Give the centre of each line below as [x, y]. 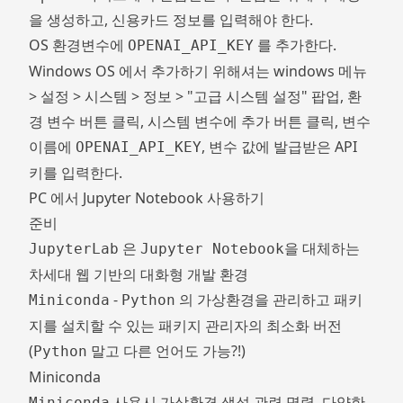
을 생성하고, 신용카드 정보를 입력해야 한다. [171, 20]
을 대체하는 [322, 248]
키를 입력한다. [76, 173]
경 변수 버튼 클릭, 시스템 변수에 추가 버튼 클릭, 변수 [200, 121]
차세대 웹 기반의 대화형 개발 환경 [139, 274]
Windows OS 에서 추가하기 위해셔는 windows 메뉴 [198, 71]
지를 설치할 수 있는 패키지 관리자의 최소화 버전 [185, 326]
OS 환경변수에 [78, 45]
